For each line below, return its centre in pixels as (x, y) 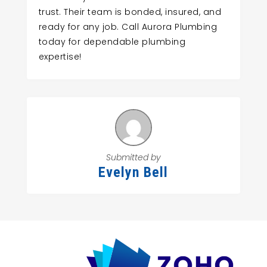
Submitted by (133, 158)
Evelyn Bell (133, 173)
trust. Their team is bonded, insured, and (130, 12)
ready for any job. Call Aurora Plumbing (128, 27)
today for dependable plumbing (112, 42)
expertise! (60, 57)
